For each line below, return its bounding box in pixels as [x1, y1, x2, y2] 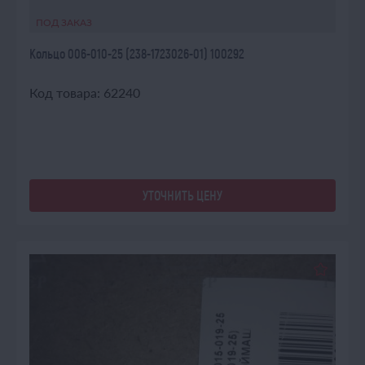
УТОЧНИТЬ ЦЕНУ [143, 187, 222, 203]
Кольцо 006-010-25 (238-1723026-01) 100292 [29, 46, 244, 61]
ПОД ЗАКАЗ [36, 16, 92, 29]
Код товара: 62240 [29, 85, 140, 100]
